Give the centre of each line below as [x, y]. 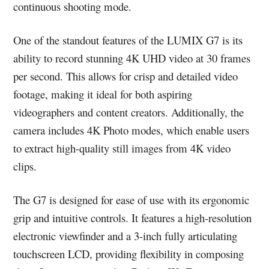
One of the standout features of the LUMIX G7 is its [128, 40]
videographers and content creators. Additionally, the [129, 112]
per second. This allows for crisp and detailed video [126, 76]
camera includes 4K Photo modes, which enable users [131, 130]
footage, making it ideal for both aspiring [103, 94]
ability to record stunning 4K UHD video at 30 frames [132, 58]
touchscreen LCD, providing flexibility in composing [129, 254]
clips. [25, 166]
